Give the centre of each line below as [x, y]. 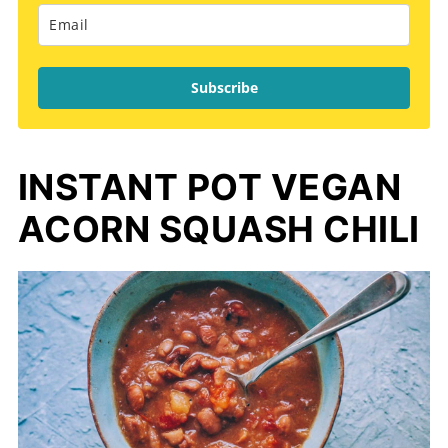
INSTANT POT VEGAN [209, 186]
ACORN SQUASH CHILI [218, 228]
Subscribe [224, 87]
